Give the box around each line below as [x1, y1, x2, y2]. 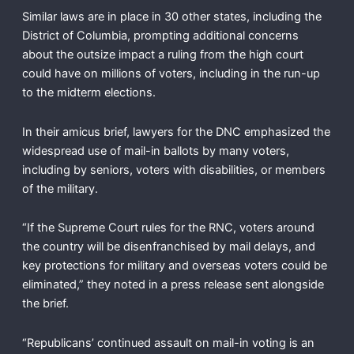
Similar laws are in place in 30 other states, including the [21, 9, 322, 24]
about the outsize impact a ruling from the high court [21, 47, 303, 62]
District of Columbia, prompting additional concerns [21, 28, 299, 43]
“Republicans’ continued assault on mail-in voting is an [21, 335, 314, 350]
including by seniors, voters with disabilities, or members [21, 162, 326, 177]
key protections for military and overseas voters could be [21, 258, 327, 273]
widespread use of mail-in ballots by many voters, [21, 143, 289, 158]
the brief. [21, 296, 69, 311]
